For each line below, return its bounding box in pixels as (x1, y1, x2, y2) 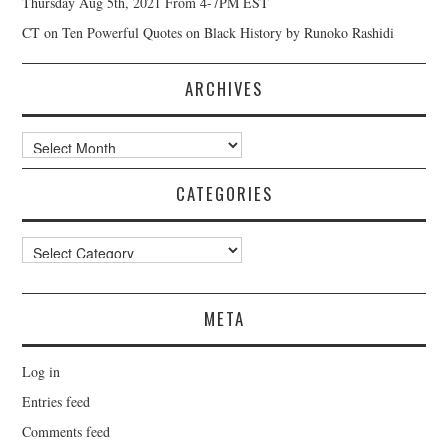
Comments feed (22, 421, 111, 441)
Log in (22, 361, 61, 381)
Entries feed (22, 391, 91, 411)
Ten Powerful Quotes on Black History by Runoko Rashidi (62, 22, 395, 42)
